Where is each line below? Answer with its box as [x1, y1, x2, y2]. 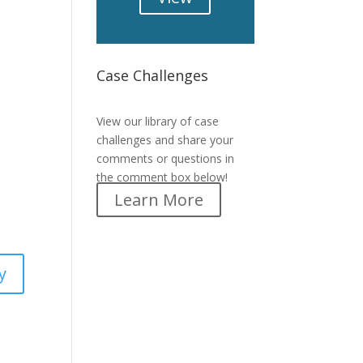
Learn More [114, 189, 204, 211]
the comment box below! [96, 169, 228, 185]
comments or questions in [96, 151, 235, 166]
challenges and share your [96, 132, 234, 147]
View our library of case [96, 113, 220, 129]
